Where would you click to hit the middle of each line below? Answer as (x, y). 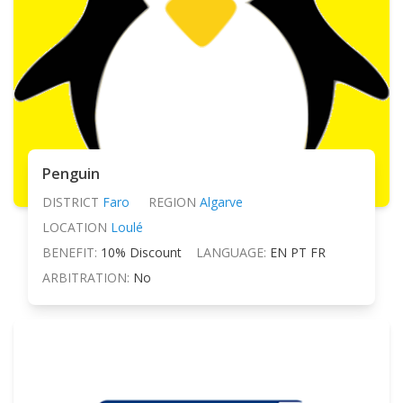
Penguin (71, 174)
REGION (172, 202)
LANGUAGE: (231, 253)
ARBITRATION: (86, 278)
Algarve (221, 202)
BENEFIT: (70, 253)
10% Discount (141, 253)
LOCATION (75, 228)
